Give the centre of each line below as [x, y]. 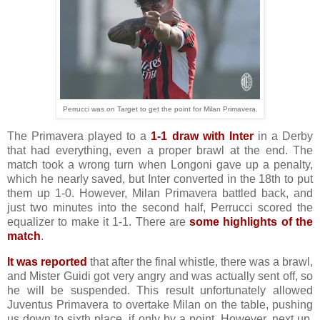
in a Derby [283, 136]
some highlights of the [251, 222]
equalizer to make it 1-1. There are [99, 222]
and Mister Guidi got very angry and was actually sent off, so [160, 276]
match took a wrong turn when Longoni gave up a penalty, [160, 165]
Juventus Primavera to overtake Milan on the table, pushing [160, 305]
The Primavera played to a [79, 136]
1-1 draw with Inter [202, 136]
